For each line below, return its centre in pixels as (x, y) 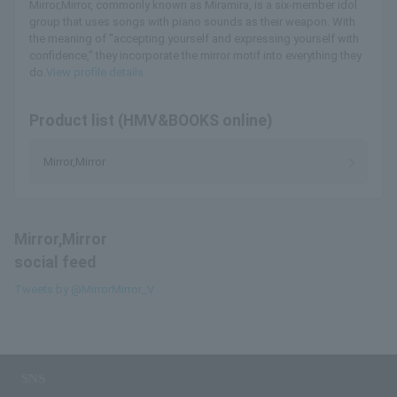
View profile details (95, 73)
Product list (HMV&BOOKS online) (151, 121)
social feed (55, 263)
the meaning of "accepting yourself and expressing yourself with (194, 39)
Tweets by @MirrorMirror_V (84, 290)
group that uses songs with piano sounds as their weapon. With (192, 22)
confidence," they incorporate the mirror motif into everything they (195, 56)
